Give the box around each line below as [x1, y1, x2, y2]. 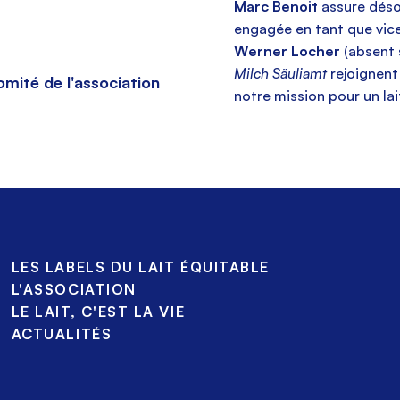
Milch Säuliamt [234, 64, 328, 83]
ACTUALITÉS [11, 325, 112, 344]
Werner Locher [234, 42, 345, 61]
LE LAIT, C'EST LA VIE [11, 303, 186, 321]
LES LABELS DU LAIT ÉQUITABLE [11, 258, 270, 277]
